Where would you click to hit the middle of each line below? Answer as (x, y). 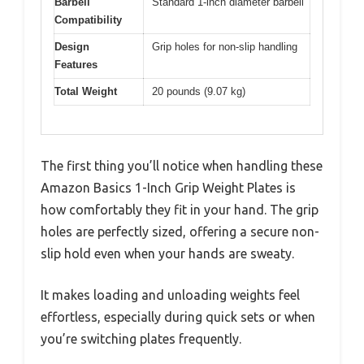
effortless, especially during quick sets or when (178, 316)
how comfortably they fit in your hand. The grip (180, 209)
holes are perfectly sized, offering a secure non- (180, 231)
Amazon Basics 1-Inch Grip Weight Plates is (168, 187)
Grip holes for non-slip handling (225, 47)
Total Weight (86, 92)
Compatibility (88, 20)
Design (72, 47)
